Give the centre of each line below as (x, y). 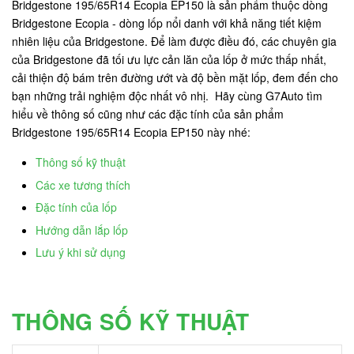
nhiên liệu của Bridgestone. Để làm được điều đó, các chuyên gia (174, 41)
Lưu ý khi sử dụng (81, 252)
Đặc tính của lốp (76, 207)
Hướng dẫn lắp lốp (82, 230)
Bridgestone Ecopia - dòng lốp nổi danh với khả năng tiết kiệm (167, 23)
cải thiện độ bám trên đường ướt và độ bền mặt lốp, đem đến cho (175, 77)
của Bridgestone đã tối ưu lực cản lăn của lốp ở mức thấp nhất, (169, 59)
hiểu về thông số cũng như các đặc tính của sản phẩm (148, 114)
